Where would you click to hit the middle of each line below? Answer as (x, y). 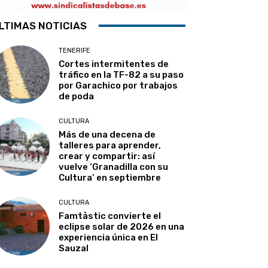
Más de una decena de (107, 134)
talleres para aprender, (110, 145)
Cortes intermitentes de (114, 64)
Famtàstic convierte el (110, 216)
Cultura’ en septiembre (110, 177)
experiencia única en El (109, 237)
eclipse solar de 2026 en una (122, 226)
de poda (77, 96)
